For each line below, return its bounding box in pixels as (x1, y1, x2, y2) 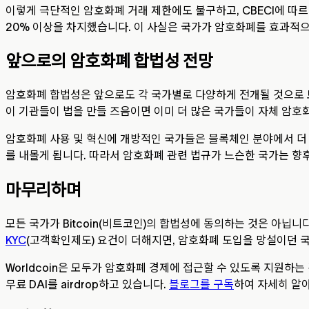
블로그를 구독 (169, 278, 234, 291)
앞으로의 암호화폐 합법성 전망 (6, 52, 213, 71)
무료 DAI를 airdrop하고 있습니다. (6, 278, 169, 291)
